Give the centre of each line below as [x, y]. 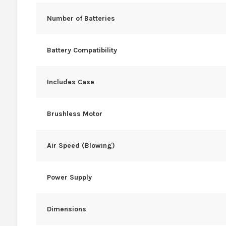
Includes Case [70, 82]
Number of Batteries [81, 18]
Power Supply [69, 177]
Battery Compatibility [82, 50]
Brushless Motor [74, 114]
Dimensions [66, 209]
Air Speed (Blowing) [81, 145]
